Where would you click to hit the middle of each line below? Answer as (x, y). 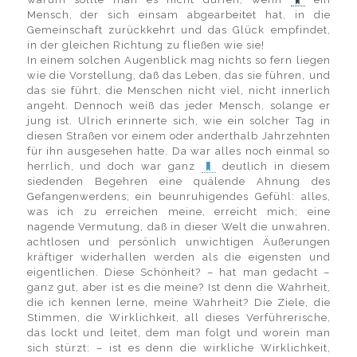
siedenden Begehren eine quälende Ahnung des (178, 181)
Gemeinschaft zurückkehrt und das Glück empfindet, (178, 30)
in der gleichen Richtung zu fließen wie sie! (145, 45)
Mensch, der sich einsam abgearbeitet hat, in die (178, 15)
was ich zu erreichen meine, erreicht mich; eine (178, 212)
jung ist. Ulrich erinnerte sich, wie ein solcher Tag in (178, 121)
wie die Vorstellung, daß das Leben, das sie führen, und (178, 75)
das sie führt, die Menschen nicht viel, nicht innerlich (178, 90)
